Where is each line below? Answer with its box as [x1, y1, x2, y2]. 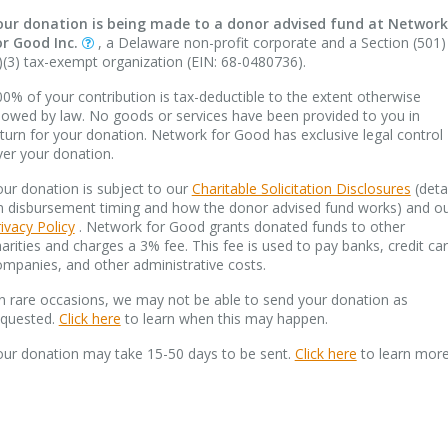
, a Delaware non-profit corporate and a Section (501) [97, 33, 446, 52]
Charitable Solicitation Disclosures [191, 179, 411, 198]
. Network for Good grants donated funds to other [74, 217, 405, 236]
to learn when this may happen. [120, 309, 328, 328]
